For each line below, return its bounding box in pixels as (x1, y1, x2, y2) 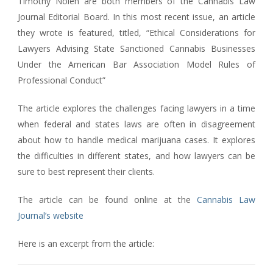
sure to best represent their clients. (18, 165, 155, 177)
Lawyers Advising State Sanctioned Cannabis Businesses (18, 42, 255, 54)
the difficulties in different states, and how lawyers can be (18, 149, 255, 161)
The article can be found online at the (18, 193, 197, 205)
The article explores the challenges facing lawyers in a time (18, 102, 255, 114)
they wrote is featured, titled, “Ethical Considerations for (18, 26, 255, 38)
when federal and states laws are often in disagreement (18, 118, 255, 130)
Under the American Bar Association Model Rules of (18, 58, 255, 70)
